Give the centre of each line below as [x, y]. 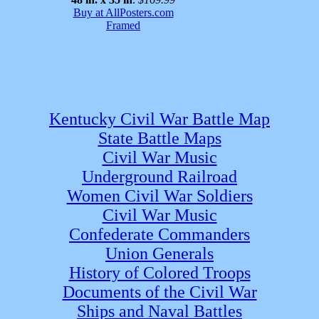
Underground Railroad [159, 177]
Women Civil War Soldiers [159, 196]
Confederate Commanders [159, 234]
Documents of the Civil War [159, 292]
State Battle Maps [159, 138]
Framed [123, 25]
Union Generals [159, 253]
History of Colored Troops [159, 273]
